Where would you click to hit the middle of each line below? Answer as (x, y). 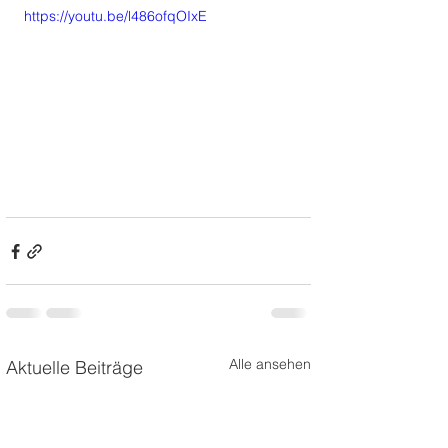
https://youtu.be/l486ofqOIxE (115, 16)
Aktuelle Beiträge (74, 368)
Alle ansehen (270, 364)
